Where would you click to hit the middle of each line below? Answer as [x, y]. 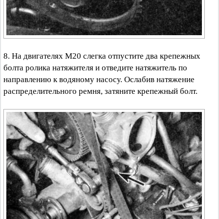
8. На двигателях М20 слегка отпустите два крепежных [102, 56]
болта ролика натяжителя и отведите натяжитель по [95, 68]
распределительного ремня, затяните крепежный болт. [100, 91]
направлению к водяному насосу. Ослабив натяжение [99, 79]
